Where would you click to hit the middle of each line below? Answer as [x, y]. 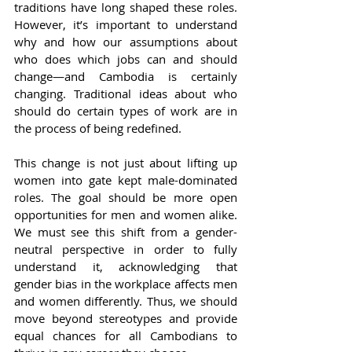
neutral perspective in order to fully [126, 249]
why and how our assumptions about [126, 42]
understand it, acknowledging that [126, 267]
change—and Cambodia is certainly [126, 77]
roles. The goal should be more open [126, 198]
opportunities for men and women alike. [126, 215]
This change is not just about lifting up [126, 163]
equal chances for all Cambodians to [126, 336]
